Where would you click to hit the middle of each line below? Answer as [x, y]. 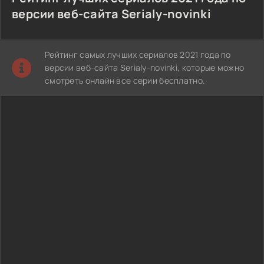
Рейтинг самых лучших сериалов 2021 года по [138, 55]
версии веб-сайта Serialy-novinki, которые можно [145, 67]
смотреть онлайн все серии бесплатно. [125, 80]
